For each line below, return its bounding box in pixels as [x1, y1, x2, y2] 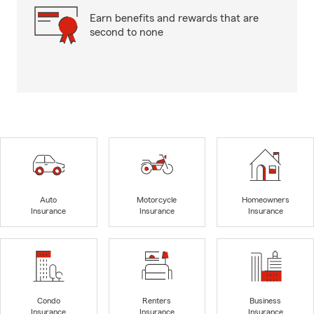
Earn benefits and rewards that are [90, 13, 259, 24]
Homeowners [241, 196, 289, 205]
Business [250, 296, 282, 306]
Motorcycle [137, 196, 177, 205]
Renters [142, 296, 172, 306]
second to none [90, 27, 163, 38]
